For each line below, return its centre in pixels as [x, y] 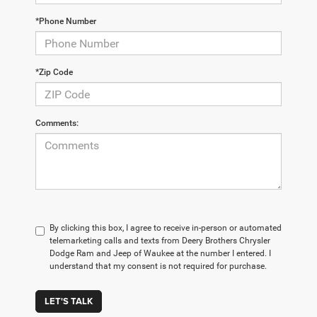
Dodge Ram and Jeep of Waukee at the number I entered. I [160, 253]
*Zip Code [54, 72]
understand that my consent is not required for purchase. [158, 266]
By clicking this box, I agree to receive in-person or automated [166, 228]
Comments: [57, 123]
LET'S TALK [69, 301]
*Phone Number [66, 21]
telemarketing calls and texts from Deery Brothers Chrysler [160, 241]
